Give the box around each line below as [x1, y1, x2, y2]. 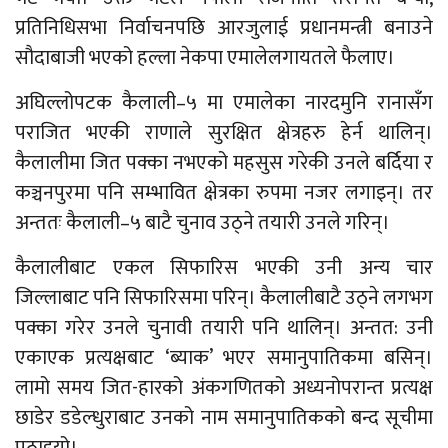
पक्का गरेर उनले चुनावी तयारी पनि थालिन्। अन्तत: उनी [15, 310, 433, 345]
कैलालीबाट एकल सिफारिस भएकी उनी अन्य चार [15, 250, 433, 285]
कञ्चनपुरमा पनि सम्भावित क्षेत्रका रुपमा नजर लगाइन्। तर [15, 175, 433, 210]
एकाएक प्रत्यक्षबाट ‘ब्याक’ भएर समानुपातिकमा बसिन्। [15, 340, 433, 375]
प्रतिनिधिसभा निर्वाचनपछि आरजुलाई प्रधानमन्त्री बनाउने [15, 10, 433, 45]
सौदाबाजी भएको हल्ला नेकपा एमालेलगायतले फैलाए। [15, 40, 395, 75]
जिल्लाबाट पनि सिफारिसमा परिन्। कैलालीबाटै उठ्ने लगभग [15, 280, 433, 315]
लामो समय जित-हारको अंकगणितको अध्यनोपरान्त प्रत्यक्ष [15, 370, 433, 405]
